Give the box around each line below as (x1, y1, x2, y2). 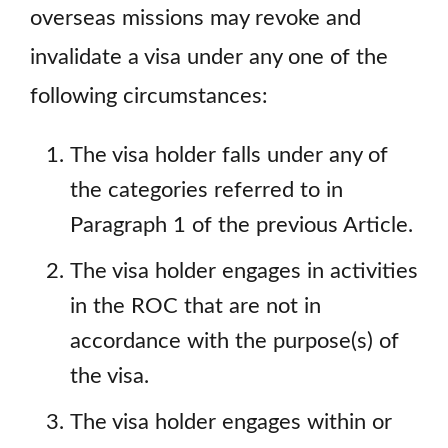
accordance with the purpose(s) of (70, 330, 399, 352)
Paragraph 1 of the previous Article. (70, 214, 413, 236)
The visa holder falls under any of (70, 144, 388, 166)
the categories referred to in (70, 179, 343, 201)
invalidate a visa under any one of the (30, 47, 388, 69)
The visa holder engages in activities (70, 260, 418, 282)
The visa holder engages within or (70, 411, 392, 433)
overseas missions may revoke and (30, 8, 361, 30)
